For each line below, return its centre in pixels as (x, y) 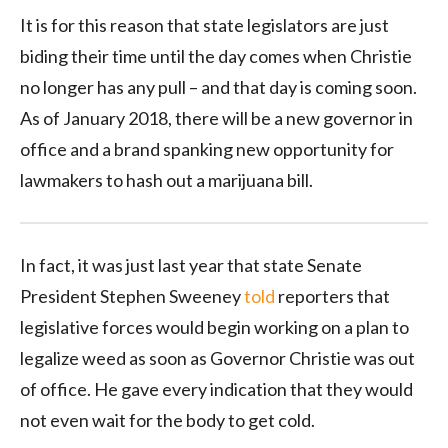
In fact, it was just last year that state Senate (191, 264)
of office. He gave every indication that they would (216, 388)
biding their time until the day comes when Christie (216, 55)
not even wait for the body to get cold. (167, 419)
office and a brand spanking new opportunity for (207, 148)
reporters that (332, 295)
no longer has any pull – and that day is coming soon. (218, 86)
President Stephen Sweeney (132, 295)
